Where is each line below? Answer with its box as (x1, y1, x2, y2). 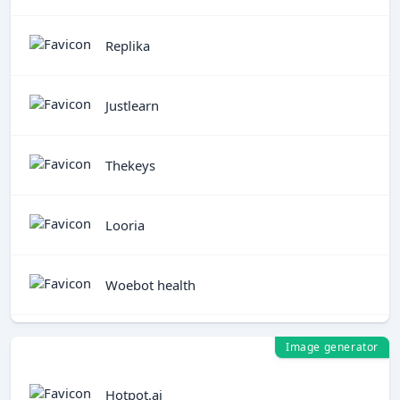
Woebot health (105, 275, 196, 294)
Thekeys (105, 155, 155, 174)
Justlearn (105, 96, 159, 114)
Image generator (286, 339, 379, 354)
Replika (105, 36, 150, 54)
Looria (105, 215, 145, 234)
